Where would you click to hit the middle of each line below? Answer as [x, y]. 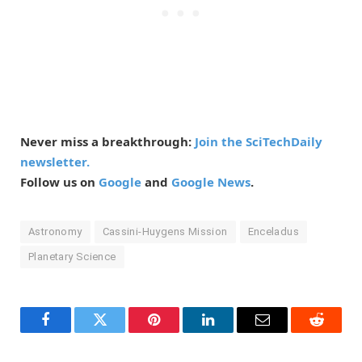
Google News [211, 181]
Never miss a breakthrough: [107, 141]
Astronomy [55, 231]
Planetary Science [72, 256]
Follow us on [59, 181]
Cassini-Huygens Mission [165, 231]
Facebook [73, 332]
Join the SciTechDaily [259, 141]
